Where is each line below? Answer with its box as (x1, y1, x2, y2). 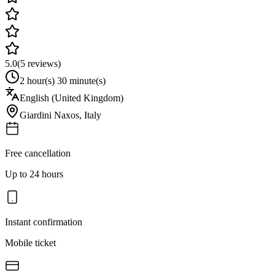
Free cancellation (5, 147, 71, 158)
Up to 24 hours (5, 168, 63, 179)
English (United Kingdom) (20, 92, 123, 103)
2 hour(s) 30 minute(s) (20, 75, 106, 86)
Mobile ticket (5, 237, 56, 248)
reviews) (25, 58, 61, 69)
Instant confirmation (5, 216, 82, 227)
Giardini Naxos (20, 109, 79, 120)
